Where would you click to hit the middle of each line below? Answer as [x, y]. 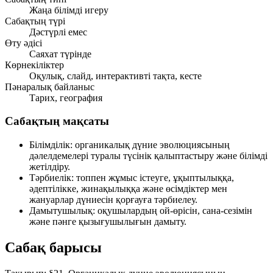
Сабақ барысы [53, 247]
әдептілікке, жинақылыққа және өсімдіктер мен [128, 188]
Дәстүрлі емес [58, 32]
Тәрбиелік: [51, 177]
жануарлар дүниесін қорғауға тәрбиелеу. [113, 199]
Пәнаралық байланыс [50, 87]
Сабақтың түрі [35, 21]
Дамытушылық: [62, 210]
